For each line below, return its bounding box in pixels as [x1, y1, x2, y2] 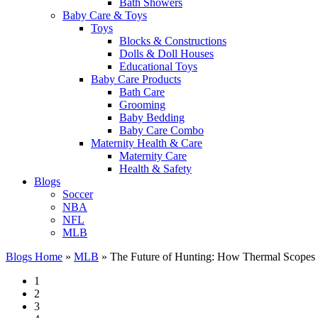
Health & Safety [119, 163, 192, 175]
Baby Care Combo [119, 124, 204, 136]
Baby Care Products [91, 73, 181, 85]
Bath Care [119, 86, 165, 98]
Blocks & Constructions [119, 35, 226, 47]
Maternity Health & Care [91, 137, 202, 149]
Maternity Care [119, 150, 187, 162]
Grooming [119, 99, 165, 111]
